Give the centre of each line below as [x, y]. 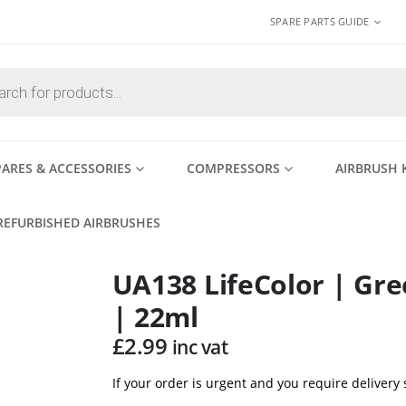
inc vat [200, 347]
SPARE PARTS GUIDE [319, 21]
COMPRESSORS [233, 168]
